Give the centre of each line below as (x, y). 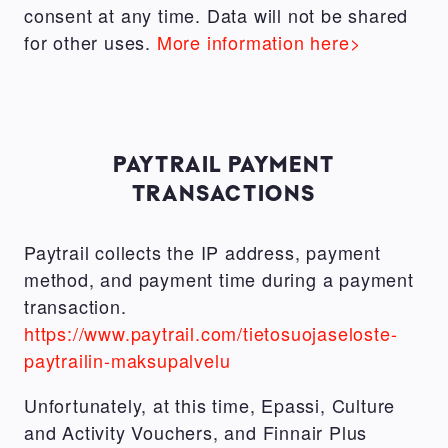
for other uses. (90, 41)
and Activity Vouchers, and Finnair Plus (196, 431)
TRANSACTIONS (224, 192)
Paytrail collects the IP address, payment (202, 251)
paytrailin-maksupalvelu (127, 359)
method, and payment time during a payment (219, 278)
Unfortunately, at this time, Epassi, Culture (210, 404)
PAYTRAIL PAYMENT (224, 163)
